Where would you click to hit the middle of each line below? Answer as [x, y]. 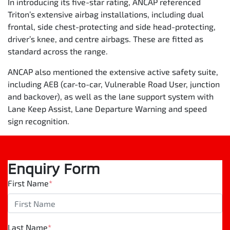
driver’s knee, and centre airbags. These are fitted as [106, 39]
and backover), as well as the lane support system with [111, 96]
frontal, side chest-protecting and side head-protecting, [112, 26]
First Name [28, 183]
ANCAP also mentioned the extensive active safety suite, [113, 72]
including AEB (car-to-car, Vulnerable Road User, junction [114, 84]
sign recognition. [39, 121]
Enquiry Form [54, 168]
